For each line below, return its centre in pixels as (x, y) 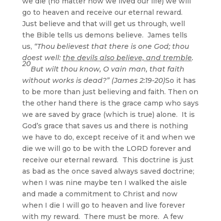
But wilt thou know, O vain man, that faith (107, 69)
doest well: (42, 57)
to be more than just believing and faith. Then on (110, 92)
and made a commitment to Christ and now (100, 194)
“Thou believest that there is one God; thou (111, 46)
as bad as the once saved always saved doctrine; (108, 171)
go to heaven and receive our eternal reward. (103, 12)
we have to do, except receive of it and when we (109, 137)
